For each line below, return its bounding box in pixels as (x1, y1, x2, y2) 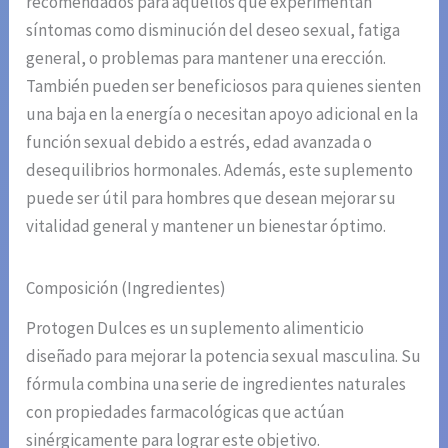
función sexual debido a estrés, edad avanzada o (26, 131, 373, 154)
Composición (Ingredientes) (26, 277, 227, 300)
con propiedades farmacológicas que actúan (26, 401, 345, 424)
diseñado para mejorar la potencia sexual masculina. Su (26, 345, 422, 368)
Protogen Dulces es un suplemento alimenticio (26, 317, 365, 340)
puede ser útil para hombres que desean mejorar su (26, 187, 397, 210)
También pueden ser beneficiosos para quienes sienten (26, 75, 422, 98)
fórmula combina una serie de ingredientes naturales (26, 373, 407, 396)
